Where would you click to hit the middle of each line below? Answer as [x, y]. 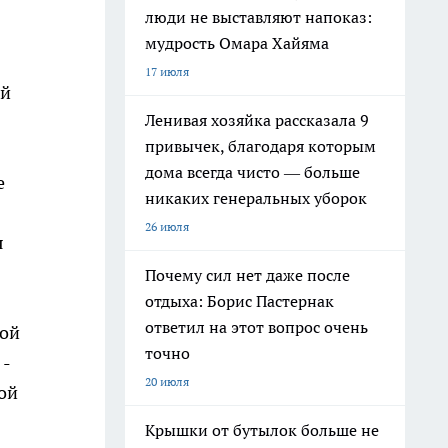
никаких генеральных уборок [256, 198]
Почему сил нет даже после [247, 275]
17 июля [167, 71]
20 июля [167, 381]
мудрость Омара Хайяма [237, 43]
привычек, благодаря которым [260, 146]
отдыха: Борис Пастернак [239, 301]
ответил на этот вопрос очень [256, 327]
